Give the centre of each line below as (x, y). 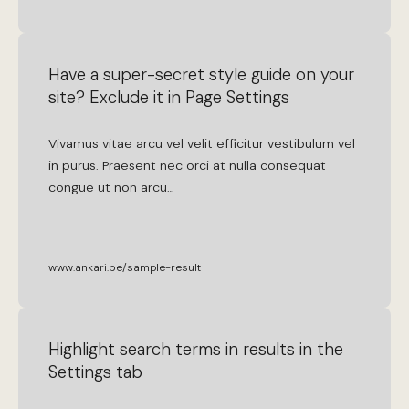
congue (72, 188)
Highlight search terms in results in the (196, 349)
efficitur (241, 144)
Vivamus (74, 144)
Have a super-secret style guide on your (202, 75)
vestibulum (301, 144)
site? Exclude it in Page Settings (169, 98)
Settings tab (96, 372)
